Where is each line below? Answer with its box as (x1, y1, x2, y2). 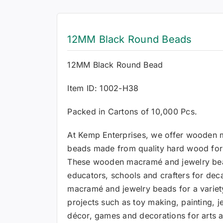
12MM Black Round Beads (67, 33, 192, 45)
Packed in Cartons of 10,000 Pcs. (67, 107, 198, 116)
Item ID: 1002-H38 (67, 83, 139, 93)
